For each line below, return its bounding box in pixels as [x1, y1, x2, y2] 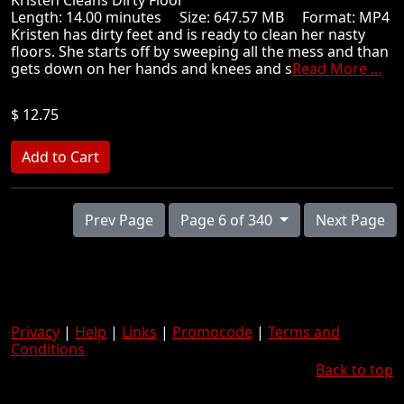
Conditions [11, 339, 85, 359]
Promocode [172, 322, 252, 342]
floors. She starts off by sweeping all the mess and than [11, 41, 389, 61]
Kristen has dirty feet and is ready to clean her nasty [11, 24, 365, 44]
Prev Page [85, 210, 154, 230]
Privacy [11, 322, 60, 342]
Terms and [268, 322, 340, 342]
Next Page [316, 210, 385, 230]
